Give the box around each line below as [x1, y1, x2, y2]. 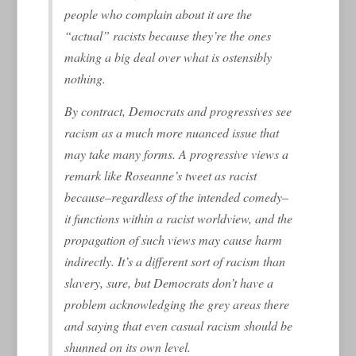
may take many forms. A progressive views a [64, 145, 289, 162]
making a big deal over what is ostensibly [64, 48, 273, 65]
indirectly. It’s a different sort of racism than [64, 252, 286, 269]
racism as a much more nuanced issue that [64, 123, 280, 141]
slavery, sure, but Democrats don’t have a [64, 273, 274, 291]
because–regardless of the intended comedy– [64, 188, 289, 205]
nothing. [64, 69, 106, 87]
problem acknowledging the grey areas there [64, 295, 290, 312]
